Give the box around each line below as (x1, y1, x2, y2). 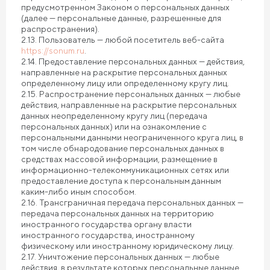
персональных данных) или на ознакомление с (21, 122, 207, 131)
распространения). (21, 24, 99, 34)
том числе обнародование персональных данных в (21, 143, 224, 153)
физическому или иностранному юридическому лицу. (21, 241, 234, 251)
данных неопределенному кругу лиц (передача (21, 111, 207, 121)
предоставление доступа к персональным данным (21, 176, 221, 186)
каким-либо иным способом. (21, 187, 136, 196)
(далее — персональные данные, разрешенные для (21, 13, 221, 23)
